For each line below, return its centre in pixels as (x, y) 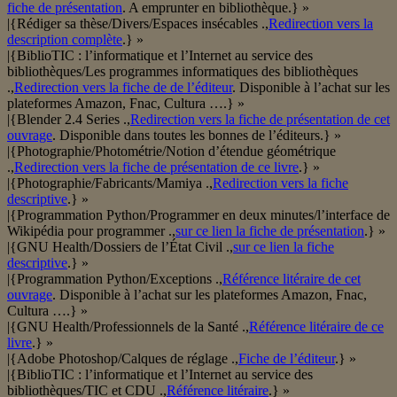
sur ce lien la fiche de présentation (270, 231)
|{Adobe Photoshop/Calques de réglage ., (123, 359)
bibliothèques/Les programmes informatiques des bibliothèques (183, 72)
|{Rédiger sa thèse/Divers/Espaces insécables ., (138, 24)
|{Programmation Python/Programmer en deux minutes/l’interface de (198, 215)
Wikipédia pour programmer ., (91, 231)
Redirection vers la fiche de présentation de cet (260, 120)
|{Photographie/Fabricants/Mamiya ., (110, 183)
